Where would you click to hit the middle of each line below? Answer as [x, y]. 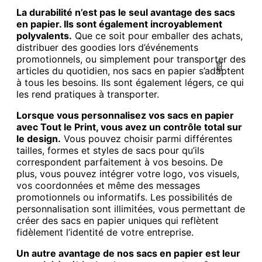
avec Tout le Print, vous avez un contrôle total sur [129, 127]
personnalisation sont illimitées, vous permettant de [131, 208]
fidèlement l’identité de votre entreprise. [105, 232]
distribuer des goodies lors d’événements [107, 47]
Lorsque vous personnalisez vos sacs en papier [125, 115]
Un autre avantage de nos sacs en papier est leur [128, 253]
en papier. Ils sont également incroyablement [119, 24]
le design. [39, 138]
